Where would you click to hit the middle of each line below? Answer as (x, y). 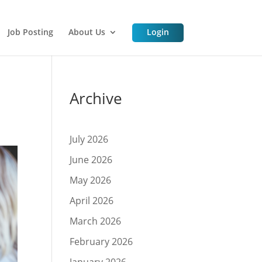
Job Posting (30, 32)
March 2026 (96, 221)
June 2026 (91, 160)
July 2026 (89, 139)
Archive (96, 98)
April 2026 (92, 201)
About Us (87, 32)
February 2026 (101, 242)
